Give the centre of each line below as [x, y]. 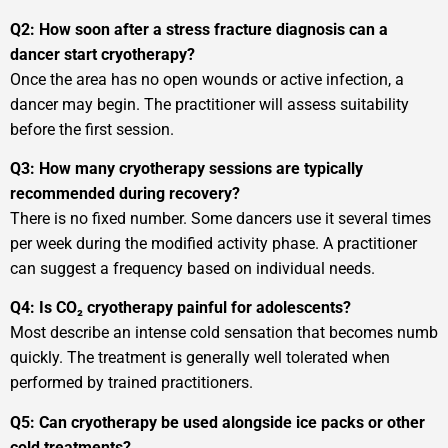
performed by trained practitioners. [131, 383]
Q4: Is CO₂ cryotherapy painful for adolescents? [180, 308]
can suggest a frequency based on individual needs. [192, 268]
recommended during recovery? [125, 193]
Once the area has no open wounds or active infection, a [207, 79]
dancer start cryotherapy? [102, 54]
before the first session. [92, 129]
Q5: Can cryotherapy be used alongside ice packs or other [217, 422]
